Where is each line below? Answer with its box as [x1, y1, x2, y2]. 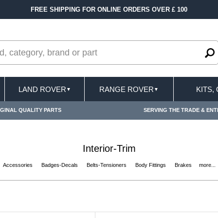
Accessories [2, 162, 34, 168]
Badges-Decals [41, 162, 79, 168]
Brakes [174, 162, 193, 168]
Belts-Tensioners [86, 162, 128, 168]
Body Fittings [135, 162, 167, 168]
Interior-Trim [82, 143, 136, 154]
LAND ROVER [18, 85, 66, 93]
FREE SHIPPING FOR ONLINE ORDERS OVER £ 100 [9, 6, 166, 13]
